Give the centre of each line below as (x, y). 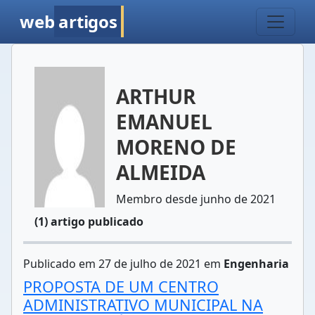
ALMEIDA (161, 172)
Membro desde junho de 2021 (196, 199)
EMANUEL (164, 122)
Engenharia (256, 264)
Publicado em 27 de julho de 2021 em (123, 264)
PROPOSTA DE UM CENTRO (121, 287)
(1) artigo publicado (89, 221)
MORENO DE (176, 147)
